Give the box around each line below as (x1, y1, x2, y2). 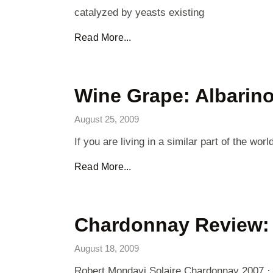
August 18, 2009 (74, 243, 139, 253)
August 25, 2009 (74, 114, 139, 124)
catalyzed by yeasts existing (74, 7, 204, 18)
